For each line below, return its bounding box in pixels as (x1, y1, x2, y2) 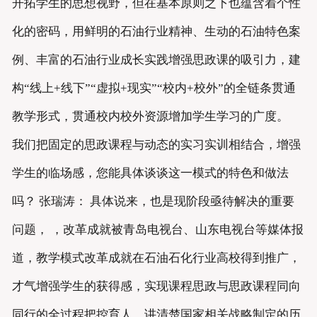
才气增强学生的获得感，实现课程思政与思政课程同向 (11, 279, 301, 294)
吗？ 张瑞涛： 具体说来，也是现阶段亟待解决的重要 (11, 195, 294, 209)
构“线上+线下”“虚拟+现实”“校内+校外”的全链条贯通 (11, 81, 296, 96)
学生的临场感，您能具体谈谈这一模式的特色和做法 (11, 166, 289, 180)
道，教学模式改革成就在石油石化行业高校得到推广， (11, 251, 301, 265)
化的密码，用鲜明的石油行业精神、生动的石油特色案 (11, 25, 301, 39)
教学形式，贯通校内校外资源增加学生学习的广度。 (11, 110, 289, 124)
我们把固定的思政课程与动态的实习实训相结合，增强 (11, 138, 301, 152)
